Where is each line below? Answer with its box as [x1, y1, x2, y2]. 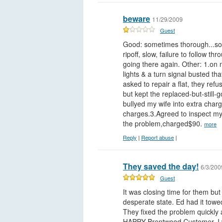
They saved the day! [123, 161, 199, 172]
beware [123, 13, 150, 25]
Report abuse [141, 133, 174, 142]
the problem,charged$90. [123, 118, 204, 129]
